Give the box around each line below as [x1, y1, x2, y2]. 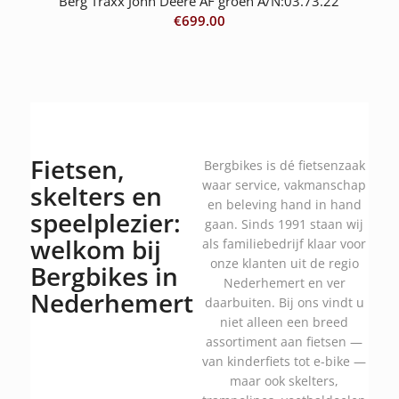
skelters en [29, 178, 162, 213]
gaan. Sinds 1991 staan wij [205, 215, 364, 232]
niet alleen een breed [220, 313, 349, 330]
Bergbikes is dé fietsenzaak [203, 156, 365, 174]
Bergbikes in [29, 258, 178, 293]
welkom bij [29, 232, 161, 266]
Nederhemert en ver [223, 273, 346, 291]
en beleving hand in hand [207, 195, 362, 213]
